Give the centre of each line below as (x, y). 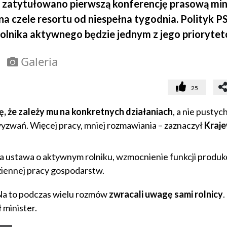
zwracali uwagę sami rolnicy (166, 194)
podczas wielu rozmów (64, 194)
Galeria (39, 62)
